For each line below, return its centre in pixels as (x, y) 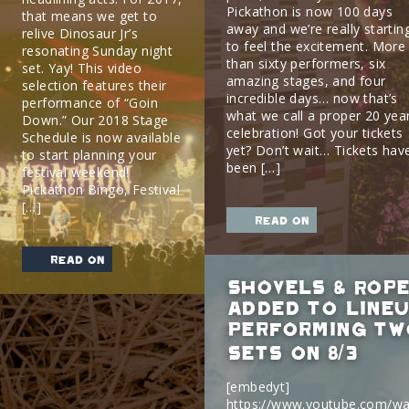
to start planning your (89, 155)
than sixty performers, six (306, 63)
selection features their (94, 85)
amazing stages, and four (306, 81)
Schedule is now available (101, 137)
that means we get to (89, 16)
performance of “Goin (90, 103)
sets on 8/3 (292, 352)
